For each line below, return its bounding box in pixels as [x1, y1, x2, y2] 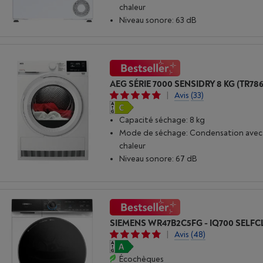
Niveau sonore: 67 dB [119, 154, 198, 164]
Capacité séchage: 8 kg [119, 115, 205, 126]
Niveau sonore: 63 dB [119, 15, 197, 25]
